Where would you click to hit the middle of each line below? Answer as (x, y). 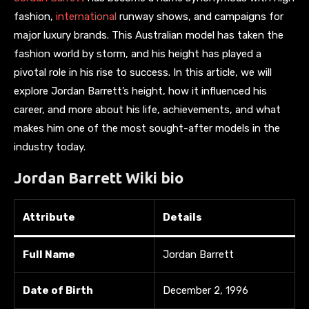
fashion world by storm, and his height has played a (138, 53)
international (88, 16)
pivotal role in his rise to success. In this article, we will (143, 72)
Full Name (49, 254)
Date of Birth (58, 290)
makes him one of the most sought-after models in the (147, 128)
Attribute (49, 217)
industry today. (50, 147)
